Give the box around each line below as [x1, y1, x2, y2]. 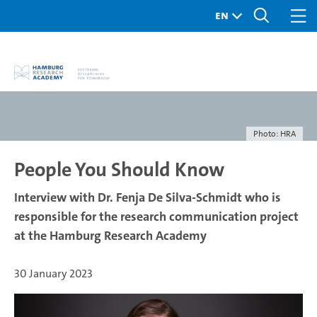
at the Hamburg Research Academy [14, 227, 207, 244]
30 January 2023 [14, 266, 93, 281]
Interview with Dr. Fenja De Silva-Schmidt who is [14, 189, 281, 206]
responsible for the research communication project [14, 208, 299, 225]
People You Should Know [14, 157, 224, 183]
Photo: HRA [253, 128, 296, 139]
